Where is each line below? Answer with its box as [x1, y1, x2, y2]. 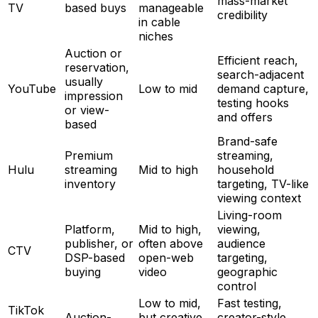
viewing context [217, 191, 301, 205]
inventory [65, 177, 116, 191]
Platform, [65, 222, 115, 236]
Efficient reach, [217, 53, 298, 67]
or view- [65, 103, 109, 117]
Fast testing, [217, 296, 282, 310]
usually [65, 75, 103, 89]
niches [138, 29, 173, 43]
